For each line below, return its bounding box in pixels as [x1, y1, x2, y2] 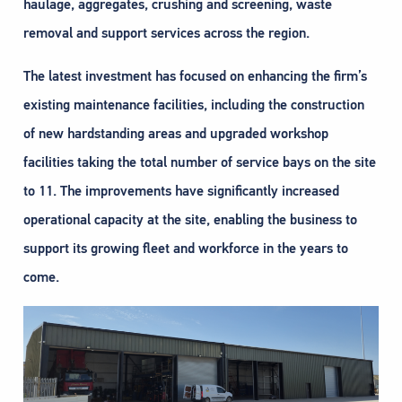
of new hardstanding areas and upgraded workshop [23, 124, 328, 143]
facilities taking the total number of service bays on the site [23, 153, 376, 171]
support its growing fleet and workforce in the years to [23, 239, 348, 258]
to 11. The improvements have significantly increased [23, 181, 339, 200]
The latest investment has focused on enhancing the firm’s [23, 66, 367, 85]
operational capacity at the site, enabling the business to [23, 210, 357, 229]
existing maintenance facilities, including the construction [23, 95, 364, 114]
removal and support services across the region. [23, 23, 310, 42]
